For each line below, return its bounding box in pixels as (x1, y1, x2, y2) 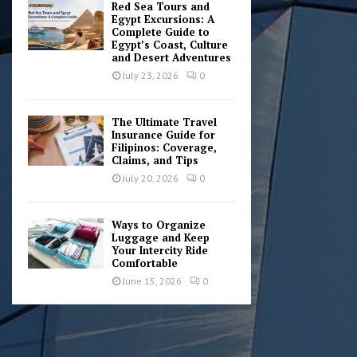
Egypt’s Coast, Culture (112, 37, 228, 52)
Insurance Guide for (112, 127, 215, 142)
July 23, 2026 (123, 69, 178, 81)
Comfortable (112, 256, 178, 270)
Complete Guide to (112, 25, 210, 39)
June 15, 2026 (123, 275, 182, 287)
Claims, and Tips (112, 153, 198, 167)
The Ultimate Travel (112, 115, 217, 129)
